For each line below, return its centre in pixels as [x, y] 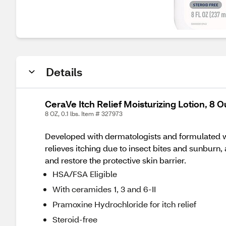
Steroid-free [75, 219]
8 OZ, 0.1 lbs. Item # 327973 [84, 114]
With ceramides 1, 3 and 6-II [104, 189]
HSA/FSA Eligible [85, 174]
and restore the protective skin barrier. [116, 160]
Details [64, 72]
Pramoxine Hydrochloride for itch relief [124, 204]
